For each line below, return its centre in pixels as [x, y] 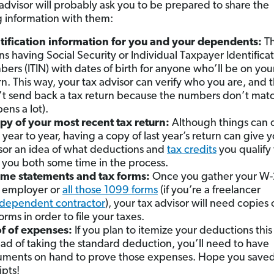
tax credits [191, 150]
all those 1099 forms [110, 191]
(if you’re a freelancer [209, 191]
